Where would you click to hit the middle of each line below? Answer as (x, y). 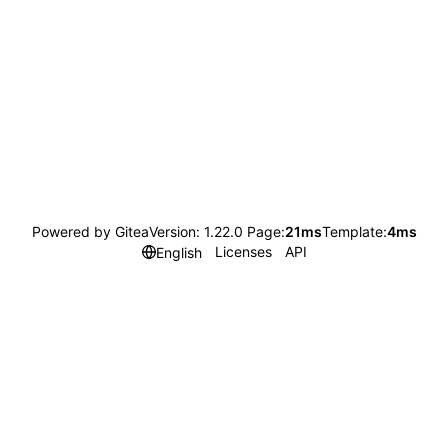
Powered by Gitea (90, 231)
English (178, 252)
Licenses (243, 251)
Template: (354, 231)
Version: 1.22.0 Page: (216, 231)
